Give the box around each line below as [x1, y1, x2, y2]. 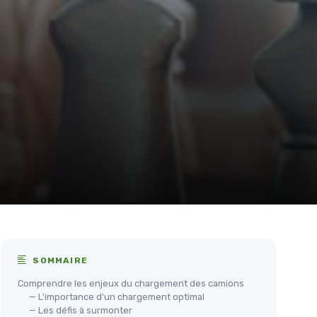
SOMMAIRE [30, 255, 88, 265]
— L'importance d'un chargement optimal [29, 292, 204, 302]
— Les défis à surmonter [29, 305, 132, 316]
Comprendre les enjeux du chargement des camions [18, 278, 244, 289]
